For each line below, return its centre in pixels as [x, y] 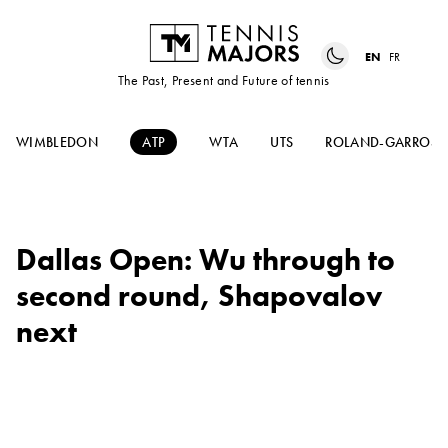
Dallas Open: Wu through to [205, 260]
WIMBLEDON [57, 142]
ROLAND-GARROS [381, 142]
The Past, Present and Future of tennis [224, 80]
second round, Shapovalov [199, 296]
